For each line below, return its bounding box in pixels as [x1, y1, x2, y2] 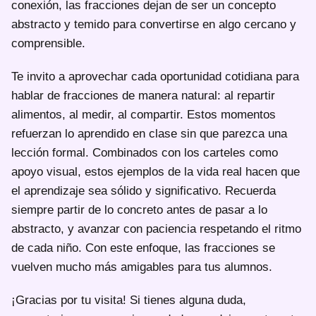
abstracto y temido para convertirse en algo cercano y [11, 17, 296, 31]
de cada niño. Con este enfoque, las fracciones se [11, 241, 275, 255]
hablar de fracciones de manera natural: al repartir [11, 88, 275, 102]
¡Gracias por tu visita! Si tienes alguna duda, [11, 293, 246, 307]
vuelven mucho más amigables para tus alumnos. [11, 260, 272, 274]
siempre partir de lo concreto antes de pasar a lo [11, 202, 267, 217]
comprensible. [11, 36, 85, 50]
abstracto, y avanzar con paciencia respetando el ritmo [11, 221, 301, 236]
